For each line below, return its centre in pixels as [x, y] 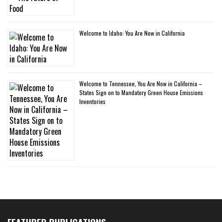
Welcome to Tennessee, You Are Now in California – [141, 84]
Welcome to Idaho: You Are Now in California [132, 33]
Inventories [92, 102]
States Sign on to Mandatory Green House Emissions [141, 93]
